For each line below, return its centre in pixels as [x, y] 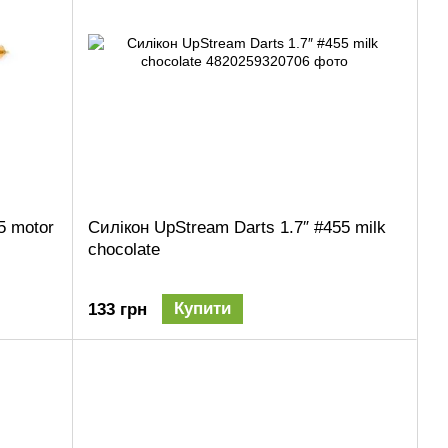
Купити [202, 309]
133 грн [117, 310]
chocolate [124, 249]
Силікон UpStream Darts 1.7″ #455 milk [237, 227]
